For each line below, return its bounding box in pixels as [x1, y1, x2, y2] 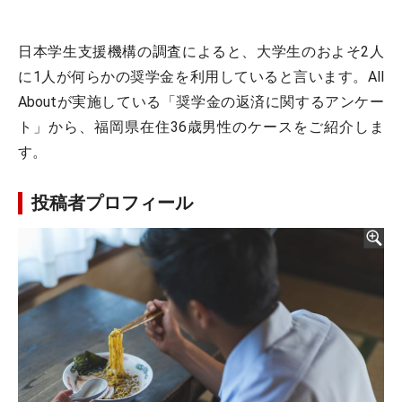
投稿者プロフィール [31, 192, 193, 214]
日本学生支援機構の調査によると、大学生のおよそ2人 [18, 43, 384, 60]
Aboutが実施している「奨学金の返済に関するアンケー [18, 93, 384, 110]
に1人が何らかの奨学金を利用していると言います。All [18, 68, 384, 85]
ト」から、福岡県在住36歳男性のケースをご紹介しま [18, 118, 384, 135]
